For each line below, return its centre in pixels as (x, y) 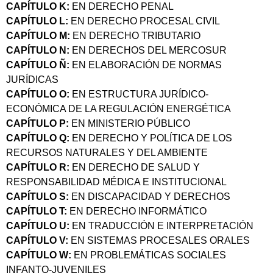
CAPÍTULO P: (37, 123)
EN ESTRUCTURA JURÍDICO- (139, 94)
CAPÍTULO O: (38, 94)
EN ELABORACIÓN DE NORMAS (146, 65)
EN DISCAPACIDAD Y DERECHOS (150, 196)
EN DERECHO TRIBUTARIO (135, 35)
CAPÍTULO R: (38, 167)
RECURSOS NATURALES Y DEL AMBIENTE (107, 152)
